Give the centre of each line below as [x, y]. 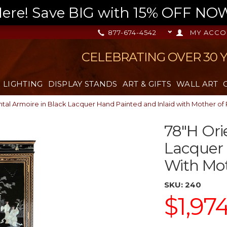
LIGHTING [23, 84]
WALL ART [197, 84]
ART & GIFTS [147, 84]
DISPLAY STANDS [83, 84]
